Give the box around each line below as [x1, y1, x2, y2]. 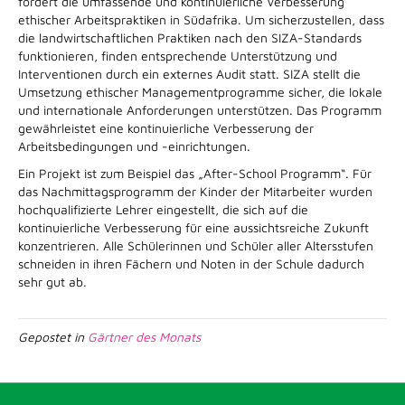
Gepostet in [18, 328, 88, 344]
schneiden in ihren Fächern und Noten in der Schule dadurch [18, 255, 364, 271]
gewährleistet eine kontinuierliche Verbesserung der [18, 119, 314, 136]
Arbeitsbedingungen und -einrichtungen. [18, 137, 250, 154]
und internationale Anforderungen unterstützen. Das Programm [18, 101, 381, 118]
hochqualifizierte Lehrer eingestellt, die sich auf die [18, 201, 308, 217]
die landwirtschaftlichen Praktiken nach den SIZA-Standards [18, 29, 362, 45]
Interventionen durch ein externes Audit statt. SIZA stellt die [18, 65, 361, 81]
